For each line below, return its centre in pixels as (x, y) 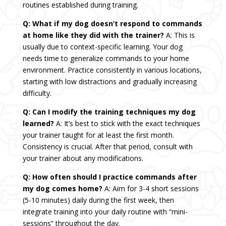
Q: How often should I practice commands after (109, 177)
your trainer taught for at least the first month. (98, 135)
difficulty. (37, 93)
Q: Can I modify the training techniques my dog (109, 112)
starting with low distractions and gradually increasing (109, 82)
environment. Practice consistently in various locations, (112, 70)
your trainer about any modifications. (83, 158)
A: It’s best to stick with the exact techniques (127, 124)
